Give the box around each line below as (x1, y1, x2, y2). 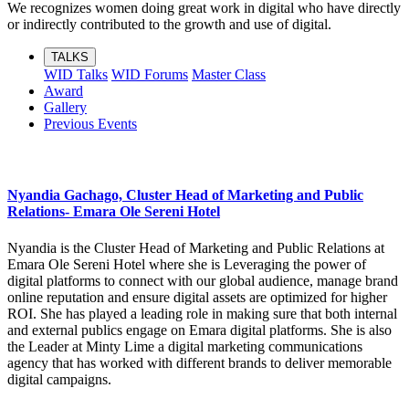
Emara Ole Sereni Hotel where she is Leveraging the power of (7, 256, 366, 272)
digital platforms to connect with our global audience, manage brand (7, 272, 398, 288)
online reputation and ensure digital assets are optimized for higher (7, 288, 387, 305)
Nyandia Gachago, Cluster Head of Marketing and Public (7, 187, 363, 204)
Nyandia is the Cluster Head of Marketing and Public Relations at (7, 239, 384, 256)
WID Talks (44, 66, 108, 82)
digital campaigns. (7, 371, 111, 387)
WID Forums (111, 66, 188, 82)
